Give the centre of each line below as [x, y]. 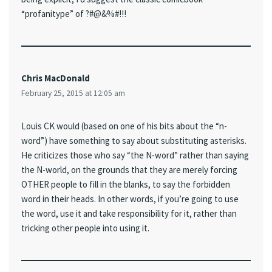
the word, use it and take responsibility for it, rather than [129, 214]
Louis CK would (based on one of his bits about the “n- [124, 126]
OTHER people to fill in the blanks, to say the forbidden [126, 185]
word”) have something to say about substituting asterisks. [134, 141]
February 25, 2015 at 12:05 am [73, 93]
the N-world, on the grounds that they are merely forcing [129, 170]
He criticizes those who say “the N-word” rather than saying [135, 155]
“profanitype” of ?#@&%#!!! [74, 14]
